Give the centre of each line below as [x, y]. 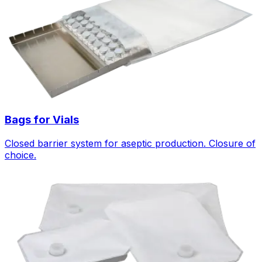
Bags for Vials [42, 120]
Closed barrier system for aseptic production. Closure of [130, 144]
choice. [20, 155]
